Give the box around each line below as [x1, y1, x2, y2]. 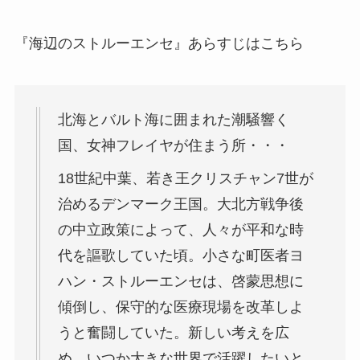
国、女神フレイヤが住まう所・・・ [57, 137, 289, 154]
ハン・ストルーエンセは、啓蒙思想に [57, 273, 304, 290]
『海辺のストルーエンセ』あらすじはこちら [14, 35, 304, 52]
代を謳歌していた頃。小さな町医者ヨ [57, 247, 304, 264]
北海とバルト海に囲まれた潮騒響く [57, 112, 289, 129]
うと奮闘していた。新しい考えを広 [57, 325, 289, 342]
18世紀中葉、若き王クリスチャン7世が [57, 170, 313, 187]
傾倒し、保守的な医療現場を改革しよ [57, 299, 304, 316]
